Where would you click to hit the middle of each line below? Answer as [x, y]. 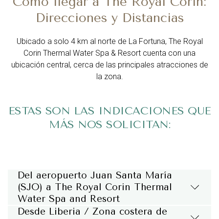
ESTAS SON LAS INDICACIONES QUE [109, 111]
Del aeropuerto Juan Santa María [95, 175]
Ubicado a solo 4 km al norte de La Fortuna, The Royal [109, 41]
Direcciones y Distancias [109, 18]
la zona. [109, 77]
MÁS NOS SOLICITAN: [109, 125]
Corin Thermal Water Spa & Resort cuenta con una [109, 53]
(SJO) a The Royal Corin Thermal [95, 187]
